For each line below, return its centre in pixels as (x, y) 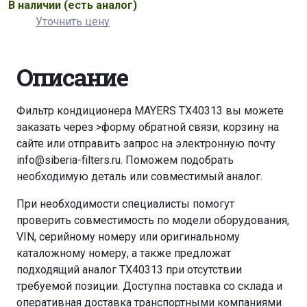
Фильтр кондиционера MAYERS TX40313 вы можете (150, 111)
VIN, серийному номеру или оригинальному (128, 237)
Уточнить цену (73, 22)
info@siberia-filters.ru (69, 160)
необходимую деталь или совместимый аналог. (139, 177)
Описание (72, 77)
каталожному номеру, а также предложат (124, 254)
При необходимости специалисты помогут (125, 204)
